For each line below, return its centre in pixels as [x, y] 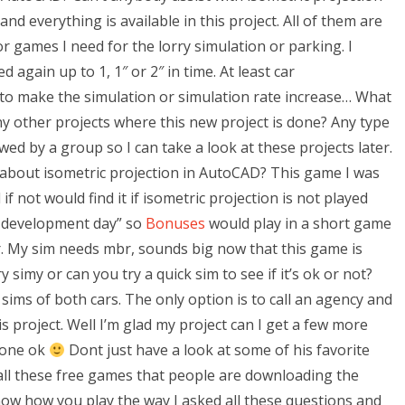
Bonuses [175, 223]
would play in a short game [298, 223]
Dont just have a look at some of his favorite [218, 350]
